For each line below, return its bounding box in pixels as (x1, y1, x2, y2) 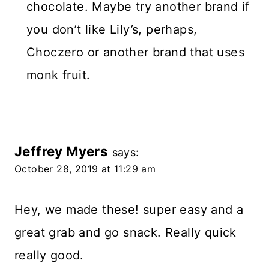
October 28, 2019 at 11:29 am (14, 163, 156, 175)
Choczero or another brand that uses (26, 45, 244, 60)
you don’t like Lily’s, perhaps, (26, 22, 198, 37)
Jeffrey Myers (14, 143, 109, 160)
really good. (14, 248, 84, 263)
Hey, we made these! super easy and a (14, 202, 244, 217)
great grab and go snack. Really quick (14, 225, 237, 240)
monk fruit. (26, 68, 91, 83)
